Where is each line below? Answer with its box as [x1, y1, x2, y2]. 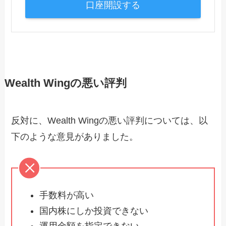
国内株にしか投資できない [39, 205, 149, 216]
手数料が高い [39, 190, 94, 201]
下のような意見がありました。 [11, 132, 139, 142]
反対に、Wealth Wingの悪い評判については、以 [11, 116, 208, 126]
